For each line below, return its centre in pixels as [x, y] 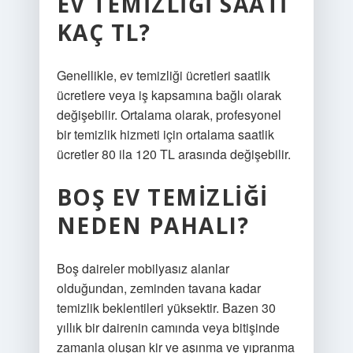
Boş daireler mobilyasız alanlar [143, 268]
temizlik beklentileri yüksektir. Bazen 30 [166, 308]
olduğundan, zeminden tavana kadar [158, 288]
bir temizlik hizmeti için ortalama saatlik [165, 134]
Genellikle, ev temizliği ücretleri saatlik [163, 75]
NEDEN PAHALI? [153, 225]
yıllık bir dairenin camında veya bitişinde [168, 327]
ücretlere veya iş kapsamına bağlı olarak [169, 95]
